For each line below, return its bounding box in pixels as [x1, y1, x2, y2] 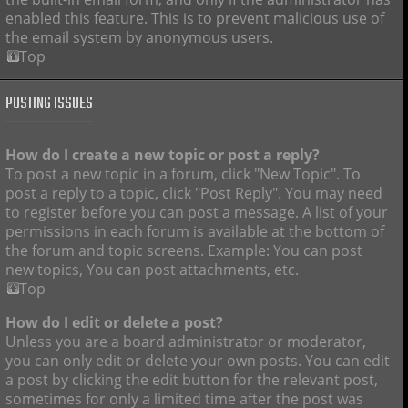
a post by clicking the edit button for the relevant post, [5, 369, 378, 390]
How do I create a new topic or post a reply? [5, 145, 320, 166]
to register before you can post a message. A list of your [5, 202, 388, 223]
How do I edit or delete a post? [5, 311, 223, 332]
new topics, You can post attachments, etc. [5, 260, 299, 280]
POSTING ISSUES [5, 89, 93, 117]
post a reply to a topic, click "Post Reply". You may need [5, 183, 382, 204]
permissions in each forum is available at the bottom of [5, 221, 384, 242]
